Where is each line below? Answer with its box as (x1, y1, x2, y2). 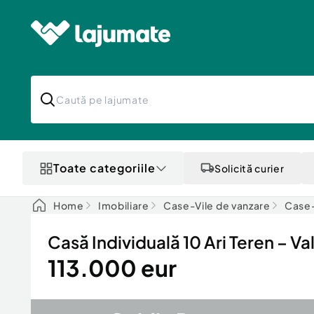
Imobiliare (97, 199, 149, 212)
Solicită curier (214, 162, 285, 175)
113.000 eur (48, 254, 177, 282)
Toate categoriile (53, 161, 156, 175)
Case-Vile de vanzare (163, 199, 271, 212)
